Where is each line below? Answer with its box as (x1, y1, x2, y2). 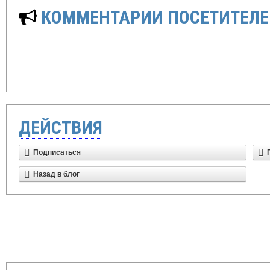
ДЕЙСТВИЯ (19, 117, 102, 138)
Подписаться (33, 148, 81, 157)
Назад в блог (33, 170, 80, 178)
